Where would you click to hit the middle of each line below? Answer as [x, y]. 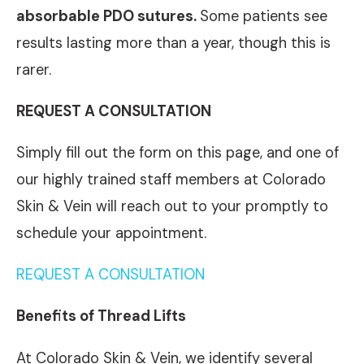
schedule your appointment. [111, 234]
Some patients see [264, 16]
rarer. [34, 69]
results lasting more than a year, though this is [173, 43]
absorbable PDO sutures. [108, 16]
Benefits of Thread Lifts [101, 316]
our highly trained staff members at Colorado [171, 180]
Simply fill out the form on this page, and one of [178, 153]
